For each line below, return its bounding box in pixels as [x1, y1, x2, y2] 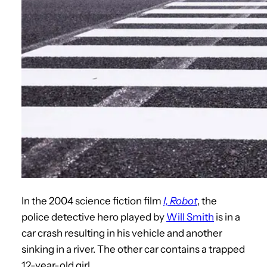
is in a [214, 210, 240, 223]
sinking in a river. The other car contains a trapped [21, 243, 245, 255]
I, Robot [163, 194, 197, 207]
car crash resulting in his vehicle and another [21, 226, 222, 239]
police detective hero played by [21, 210, 166, 223]
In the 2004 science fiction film [21, 194, 163, 207]
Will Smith [166, 210, 214, 223]
